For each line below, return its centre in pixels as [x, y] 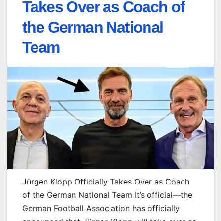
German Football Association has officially [101, 208]
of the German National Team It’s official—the [107, 195]
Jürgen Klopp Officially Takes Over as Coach [106, 182]
